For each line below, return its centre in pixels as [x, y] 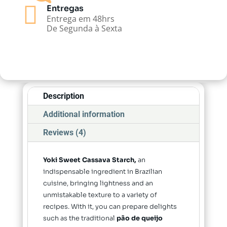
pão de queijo [139, 219]
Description [63, 96]
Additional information [84, 115]
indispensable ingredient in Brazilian [102, 172]
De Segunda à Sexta [84, 29]
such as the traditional [80, 219]
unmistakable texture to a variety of [100, 195]
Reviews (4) [64, 133]
